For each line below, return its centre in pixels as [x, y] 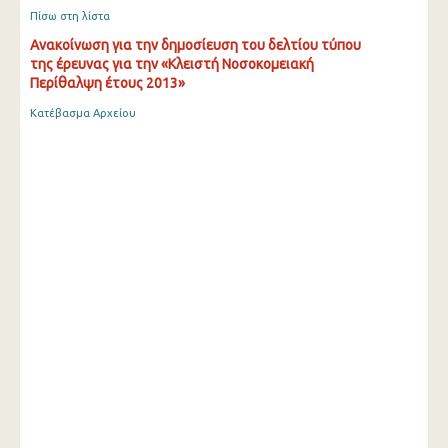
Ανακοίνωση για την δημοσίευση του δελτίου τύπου [195, 45]
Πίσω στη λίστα [70, 16]
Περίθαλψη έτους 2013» [107, 83]
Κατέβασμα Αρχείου [83, 113]
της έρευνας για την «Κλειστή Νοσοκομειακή [172, 64]
